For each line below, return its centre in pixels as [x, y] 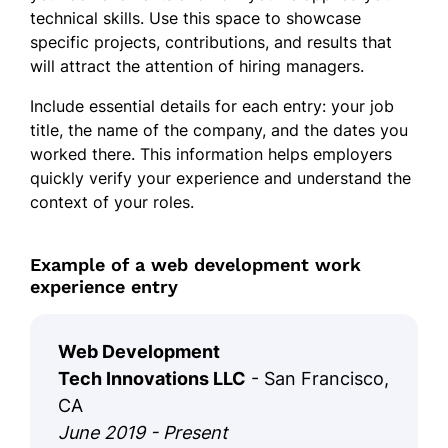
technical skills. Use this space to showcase [195, 17]
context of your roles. [112, 201]
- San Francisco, [317, 378]
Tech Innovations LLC [152, 378]
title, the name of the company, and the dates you [219, 129]
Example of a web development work [195, 264]
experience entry [104, 286]
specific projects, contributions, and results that [211, 41]
